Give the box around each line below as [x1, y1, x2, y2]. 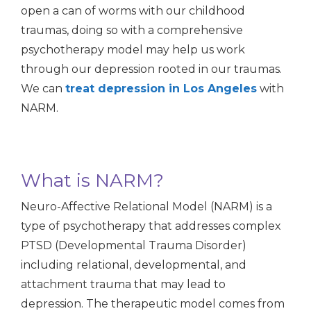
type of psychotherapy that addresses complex [21, 219, 281, 233]
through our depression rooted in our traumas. [21, 62, 282, 76]
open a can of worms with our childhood [21, 3, 245, 17]
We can [21, 81, 65, 95]
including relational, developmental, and [21, 258, 246, 271]
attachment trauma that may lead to [21, 277, 226, 291]
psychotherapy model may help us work [21, 42, 245, 56]
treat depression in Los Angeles [65, 81, 257, 95]
